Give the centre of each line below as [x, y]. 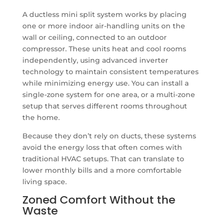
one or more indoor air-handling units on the [104, 26]
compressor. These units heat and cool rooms [104, 49]
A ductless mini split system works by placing [104, 14]
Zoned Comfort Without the [99, 200]
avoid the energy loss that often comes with [102, 147]
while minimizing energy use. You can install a [105, 83]
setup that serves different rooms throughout [105, 106]
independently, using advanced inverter [95, 60]
